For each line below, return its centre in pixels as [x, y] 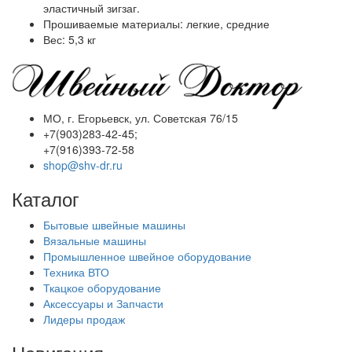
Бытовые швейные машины [114, 225]
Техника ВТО [76, 272]
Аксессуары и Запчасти [103, 304]
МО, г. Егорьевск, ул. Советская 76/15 [141, 118]
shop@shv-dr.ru [83, 165]
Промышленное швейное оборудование [147, 257]
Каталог [46, 199]
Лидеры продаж [84, 319]
